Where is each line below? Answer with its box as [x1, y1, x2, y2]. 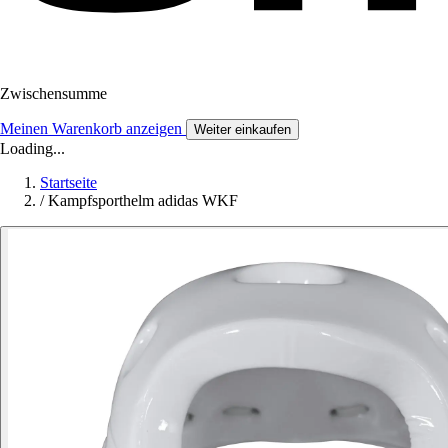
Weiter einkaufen [194, 121, 291, 137]
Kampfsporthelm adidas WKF [48, 191, 238, 209]
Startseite [40, 173, 97, 191]
